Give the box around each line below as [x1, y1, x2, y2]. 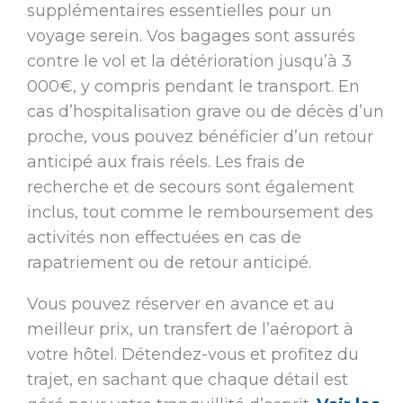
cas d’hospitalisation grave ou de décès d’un [26, 102, 384, 122]
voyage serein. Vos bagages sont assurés [26, 26, 355, 47]
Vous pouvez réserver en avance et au [26, 294, 335, 315]
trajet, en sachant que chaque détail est [26, 370, 348, 390]
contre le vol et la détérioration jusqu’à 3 [26, 51, 352, 72]
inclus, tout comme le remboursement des [26, 202, 373, 223]
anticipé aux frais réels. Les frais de [26, 152, 305, 173]
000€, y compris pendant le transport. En [26, 76, 360, 97]
